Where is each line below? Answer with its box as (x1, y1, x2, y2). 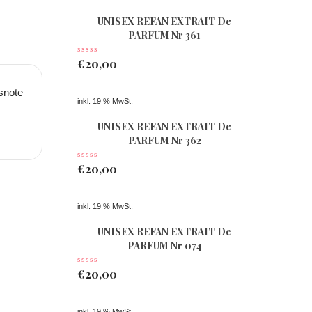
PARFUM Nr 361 (128, 29, 201, 42)
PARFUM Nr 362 (127, 134, 201, 147)
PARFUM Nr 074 (127, 239, 202, 252)
